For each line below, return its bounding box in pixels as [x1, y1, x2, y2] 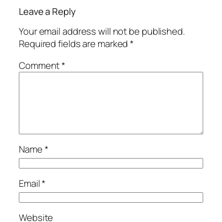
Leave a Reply [19, 4, 76, 18]
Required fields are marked [19, 37, 130, 51]
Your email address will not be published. [19, 25, 185, 38]
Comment [19, 58, 62, 72]
